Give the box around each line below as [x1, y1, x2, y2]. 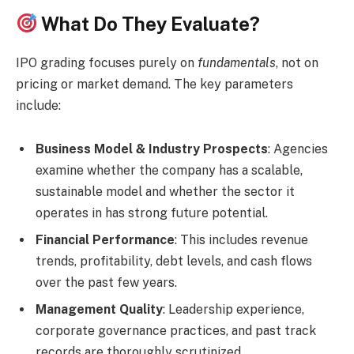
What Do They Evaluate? [37, 12, 261, 35]
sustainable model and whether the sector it [36, 184, 295, 200]
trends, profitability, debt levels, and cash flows [36, 254, 312, 269]
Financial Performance [36, 232, 175, 248]
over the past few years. [36, 275, 177, 291]
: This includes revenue [175, 232, 308, 248]
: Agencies [268, 141, 328, 157]
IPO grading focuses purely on [16, 55, 198, 70]
